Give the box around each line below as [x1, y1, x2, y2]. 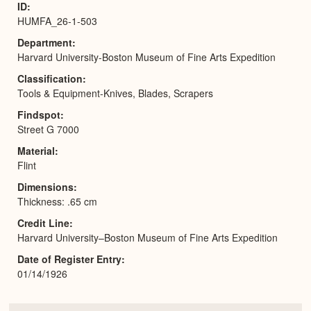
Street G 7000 [17, 121, 79, 136]
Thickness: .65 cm [17, 194, 97, 208]
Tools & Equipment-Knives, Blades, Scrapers [17, 85, 213, 100]
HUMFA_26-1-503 [17, 13, 97, 28]
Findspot [17, 107, 60, 121]
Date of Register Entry [17, 251, 121, 266]
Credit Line [17, 215, 69, 230]
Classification [17, 71, 83, 85]
